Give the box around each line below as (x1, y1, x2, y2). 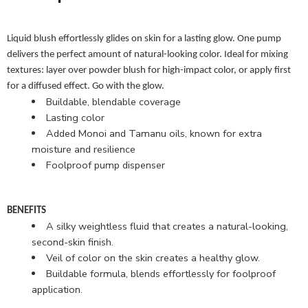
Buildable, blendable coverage (45, 94, 181, 109)
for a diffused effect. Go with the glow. (7, 80, 164, 91)
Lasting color (45, 110, 104, 124)
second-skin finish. (32, 234, 113, 249)
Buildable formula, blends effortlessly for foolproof (45, 266, 276, 280)
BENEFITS (7, 205, 46, 216)
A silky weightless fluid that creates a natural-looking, (45, 219, 288, 233)
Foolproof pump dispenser (45, 157, 165, 172)
